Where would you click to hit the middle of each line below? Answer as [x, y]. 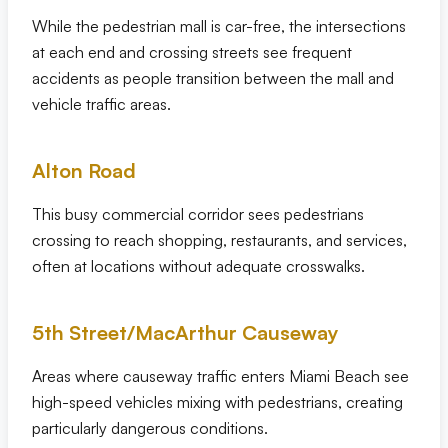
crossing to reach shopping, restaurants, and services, [219, 240]
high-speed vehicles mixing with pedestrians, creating [217, 402]
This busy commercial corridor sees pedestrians [198, 214]
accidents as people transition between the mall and [213, 78]
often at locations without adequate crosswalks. [198, 266]
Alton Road [84, 170]
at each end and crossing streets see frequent [192, 52]
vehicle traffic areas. [101, 104]
